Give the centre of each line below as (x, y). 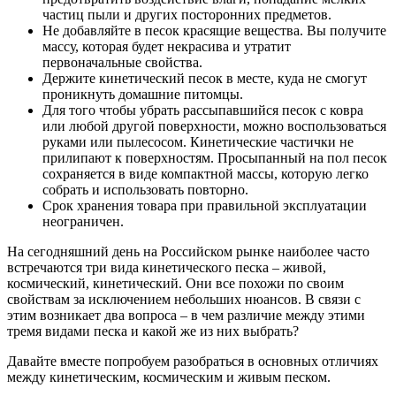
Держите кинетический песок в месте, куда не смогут (205, 78)
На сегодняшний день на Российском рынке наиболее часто (188, 251)
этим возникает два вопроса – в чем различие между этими (186, 315)
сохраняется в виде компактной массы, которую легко (206, 173)
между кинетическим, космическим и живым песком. (169, 377)
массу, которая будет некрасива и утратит (167, 46)
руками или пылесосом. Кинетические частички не (198, 141)
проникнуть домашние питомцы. (143, 94)
